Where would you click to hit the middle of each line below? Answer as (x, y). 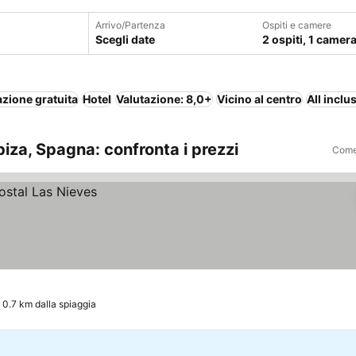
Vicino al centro (259, 99)
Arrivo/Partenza (130, 25)
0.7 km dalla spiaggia (50, 304)
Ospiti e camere (296, 25)
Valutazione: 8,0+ (164, 99)
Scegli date (125, 39)
